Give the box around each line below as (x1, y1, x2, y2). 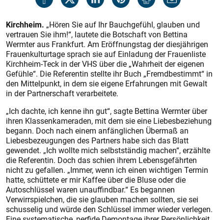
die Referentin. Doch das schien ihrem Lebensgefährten (6, 155, 197, 165)
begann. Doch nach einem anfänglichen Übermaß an (6, 125, 189, 136)
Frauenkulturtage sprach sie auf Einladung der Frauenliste (6, 49, 206, 59)
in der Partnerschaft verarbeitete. (6, 88, 118, 99)
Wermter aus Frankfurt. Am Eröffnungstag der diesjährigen (6, 39, 208, 50)
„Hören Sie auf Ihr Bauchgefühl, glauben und (44, 19, 200, 30)
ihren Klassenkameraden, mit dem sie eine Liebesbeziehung (6, 115, 212, 126)
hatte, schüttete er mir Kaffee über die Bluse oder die (6, 174, 186, 185)
